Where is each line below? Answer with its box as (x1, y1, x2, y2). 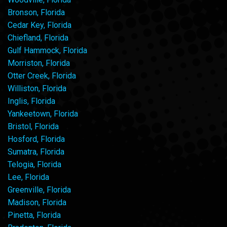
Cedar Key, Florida (8, 20, 71, 30)
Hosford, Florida (8, 134, 65, 144)
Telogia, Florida (8, 159, 61, 169)
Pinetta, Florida (8, 210, 61, 220)
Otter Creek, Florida (8, 70, 76, 81)
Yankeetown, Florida (8, 108, 78, 119)
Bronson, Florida (8, 7, 65, 17)
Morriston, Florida (8, 58, 70, 68)
